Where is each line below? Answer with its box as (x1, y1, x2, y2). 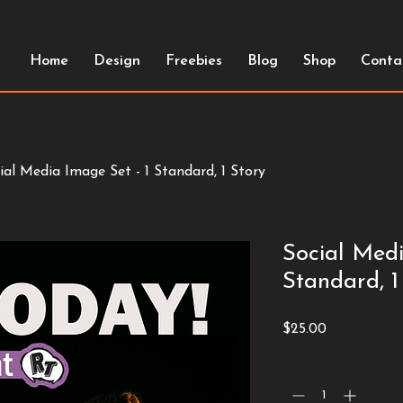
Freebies (166, 54, 222, 68)
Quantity (282, 356, 334, 370)
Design (94, 54, 140, 68)
